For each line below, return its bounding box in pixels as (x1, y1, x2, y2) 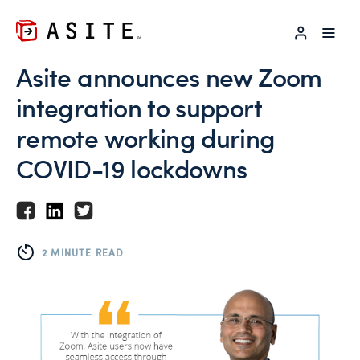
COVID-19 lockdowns (16, 150, 247, 186)
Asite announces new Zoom (16, 59, 322, 94)
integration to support (16, 89, 261, 125)
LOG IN (309, 24, 354, 36)
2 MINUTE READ (42, 245, 125, 259)
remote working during (16, 120, 276, 155)
